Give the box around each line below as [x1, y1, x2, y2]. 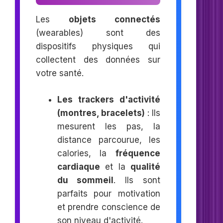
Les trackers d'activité [57, 94, 161, 105]
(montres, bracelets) [57, 108, 145, 118]
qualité [130, 161, 161, 172]
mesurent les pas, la [57, 121, 161, 131]
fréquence [115, 148, 161, 158]
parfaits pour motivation [57, 188, 161, 199]
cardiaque [57, 161, 100, 172]
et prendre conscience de [57, 202, 161, 212]
